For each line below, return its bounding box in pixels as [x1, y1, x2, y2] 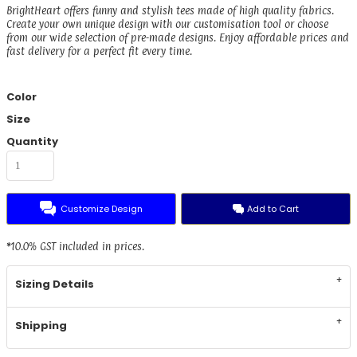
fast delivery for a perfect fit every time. [6, 45, 192, 58]
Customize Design [60, 202, 143, 215]
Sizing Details [15, 277, 94, 292]
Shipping [15, 318, 67, 334]
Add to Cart [246, 202, 299, 215]
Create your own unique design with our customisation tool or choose [6, 18, 328, 31]
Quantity [6, 134, 58, 150]
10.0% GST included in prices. [10, 240, 144, 253]
